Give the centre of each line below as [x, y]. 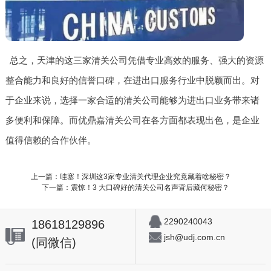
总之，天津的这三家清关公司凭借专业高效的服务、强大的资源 [137, 60]
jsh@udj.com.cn [194, 237]
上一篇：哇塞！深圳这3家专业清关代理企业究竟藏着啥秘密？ [132, 176]
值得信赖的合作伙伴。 [51, 140]
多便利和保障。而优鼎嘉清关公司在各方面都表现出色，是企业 [132, 120]
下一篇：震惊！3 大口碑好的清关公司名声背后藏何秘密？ [135, 187]
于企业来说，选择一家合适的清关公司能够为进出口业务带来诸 [132, 100]
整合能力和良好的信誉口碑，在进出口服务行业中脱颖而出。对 [132, 80]
